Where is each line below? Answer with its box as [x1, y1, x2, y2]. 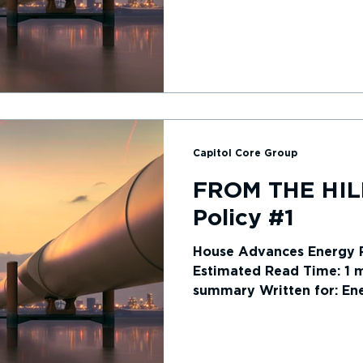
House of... [193, 303, 262, 317]
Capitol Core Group [193, 147, 297, 158]
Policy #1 [193, 207, 294, 230]
